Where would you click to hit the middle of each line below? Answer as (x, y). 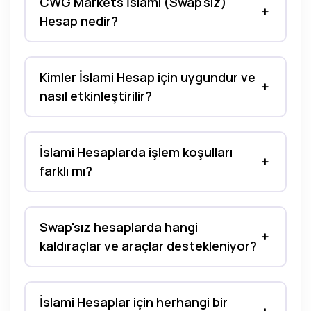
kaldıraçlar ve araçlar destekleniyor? (148, 246)
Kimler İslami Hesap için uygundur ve (148, 77)
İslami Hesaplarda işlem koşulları (136, 152)
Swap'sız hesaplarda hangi (119, 227)
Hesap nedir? (79, 21)
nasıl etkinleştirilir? (96, 96)
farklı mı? (66, 171)
